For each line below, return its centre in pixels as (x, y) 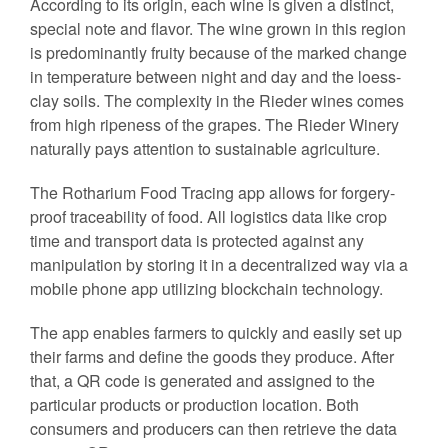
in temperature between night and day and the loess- (215, 77)
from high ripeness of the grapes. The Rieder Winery (214, 125)
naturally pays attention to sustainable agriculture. (205, 149)
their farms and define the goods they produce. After (212, 357)
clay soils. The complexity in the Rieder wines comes (217, 101)
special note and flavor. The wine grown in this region (218, 29)
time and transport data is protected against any (197, 241)
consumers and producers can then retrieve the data (213, 429)
